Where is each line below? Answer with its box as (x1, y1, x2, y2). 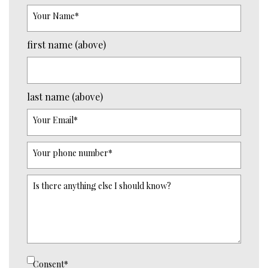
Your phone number (33, 147, 108, 159)
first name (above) (27, 38, 106, 51)
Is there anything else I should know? (33, 180, 171, 192)
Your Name (33, 10, 75, 22)
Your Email (33, 114, 74, 126)
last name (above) (27, 90, 103, 103)
